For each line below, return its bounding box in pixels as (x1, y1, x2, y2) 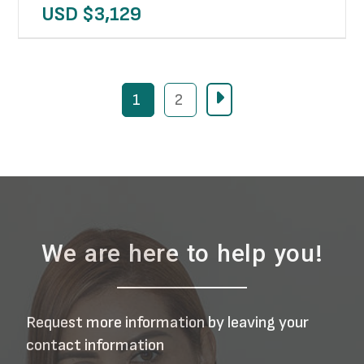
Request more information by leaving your (26, 313, 309, 332)
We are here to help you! (41, 236, 323, 275)
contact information (26, 336, 164, 355)
